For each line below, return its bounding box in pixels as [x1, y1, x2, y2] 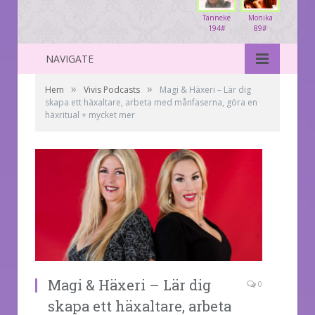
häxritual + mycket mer [45, 108, 135, 121]
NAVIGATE [46, 51, 94, 65]
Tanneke [202, 12, 231, 22]
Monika [247, 12, 273, 22]
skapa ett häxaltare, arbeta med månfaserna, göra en [45, 96, 257, 108]
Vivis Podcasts [84, 83, 140, 96]
